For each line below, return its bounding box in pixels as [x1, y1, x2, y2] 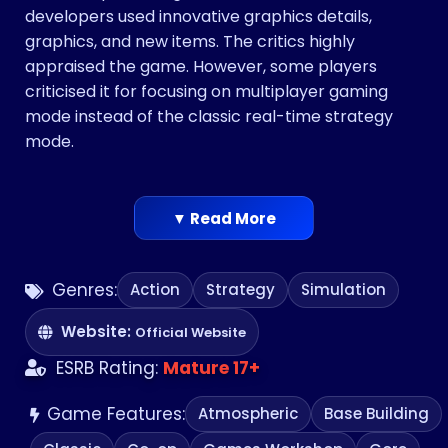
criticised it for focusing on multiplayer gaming [25, 80, 388, 104]
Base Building [324, 403, 429, 425]
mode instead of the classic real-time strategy [25, 105, 393, 129]
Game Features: [47, 401, 185, 426]
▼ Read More [172, 207, 276, 229]
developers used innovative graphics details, [25, 5, 372, 29]
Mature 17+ [163, 356, 260, 381]
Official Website [135, 323, 246, 343]
